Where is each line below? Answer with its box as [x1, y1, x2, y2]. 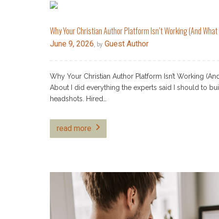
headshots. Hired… [50, 95, 107, 103]
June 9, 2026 [50, 39, 94, 48]
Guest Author [103, 39, 149, 48]
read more [57, 124, 91, 133]
